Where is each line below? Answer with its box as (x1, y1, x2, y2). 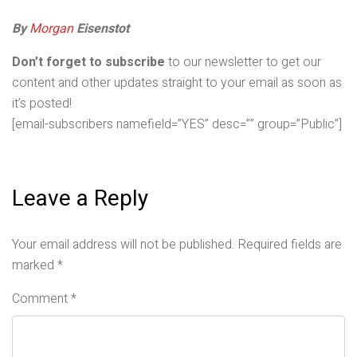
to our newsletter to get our (165, 53, 321, 73)
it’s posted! (12, 94, 72, 114)
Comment (12, 289, 71, 309)
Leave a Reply (12, 182, 148, 216)
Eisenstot (76, 19, 129, 39)
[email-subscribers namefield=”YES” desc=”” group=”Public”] (12, 115, 342, 135)
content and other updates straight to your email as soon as (12, 73, 342, 93)
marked (12, 256, 57, 276)
